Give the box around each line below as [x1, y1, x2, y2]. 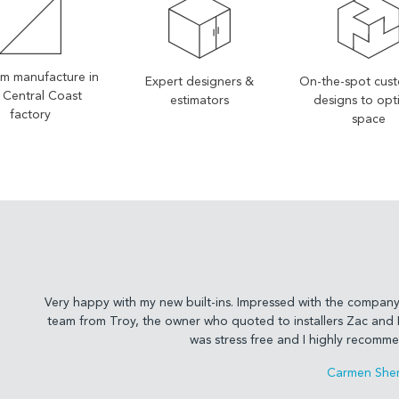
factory [10, 109, 51, 122]
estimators [170, 94, 229, 108]
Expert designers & [145, 76, 254, 89]
